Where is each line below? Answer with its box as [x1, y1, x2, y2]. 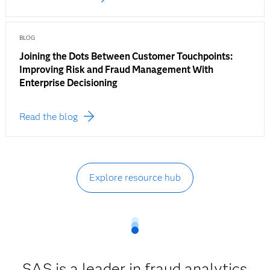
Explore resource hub [89, 172, 181, 184]
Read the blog [19, 111, 78, 123]
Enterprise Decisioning [19, 77, 118, 89]
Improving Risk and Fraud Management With [19, 64, 213, 76]
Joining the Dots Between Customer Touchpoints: [19, 51, 233, 63]
